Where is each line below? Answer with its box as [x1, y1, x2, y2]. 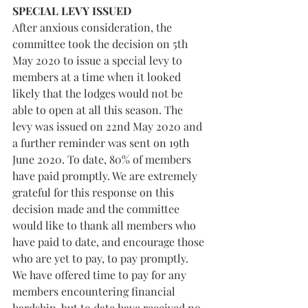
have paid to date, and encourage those [12, 234, 207, 249]
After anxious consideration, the [12, 20, 175, 34]
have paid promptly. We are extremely [12, 168, 200, 183]
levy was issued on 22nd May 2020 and [12, 119, 205, 133]
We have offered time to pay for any [12, 267, 189, 282]
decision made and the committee [12, 201, 182, 216]
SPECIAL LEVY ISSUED [12, 3, 131, 18]
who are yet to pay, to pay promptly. [12, 251, 191, 265]
